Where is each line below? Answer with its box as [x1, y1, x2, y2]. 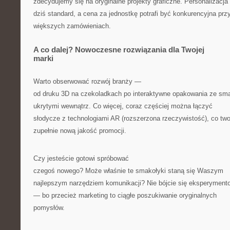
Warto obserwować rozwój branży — [33, 78, 141, 85]
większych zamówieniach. [33, 22, 111, 30]
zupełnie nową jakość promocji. [33, 127, 126, 135]
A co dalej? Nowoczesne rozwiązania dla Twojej [33, 45, 204, 54]
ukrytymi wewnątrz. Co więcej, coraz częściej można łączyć [33, 102, 213, 110]
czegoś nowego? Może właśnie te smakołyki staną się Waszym [33, 167, 223, 175]
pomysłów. [33, 204, 65, 212]
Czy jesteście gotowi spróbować [33, 155, 129, 162]
